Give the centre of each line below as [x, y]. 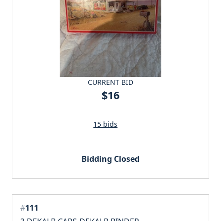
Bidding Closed [110, 159]
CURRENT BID [110, 82]
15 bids [106, 124]
